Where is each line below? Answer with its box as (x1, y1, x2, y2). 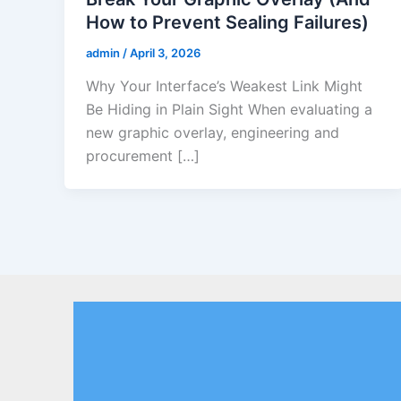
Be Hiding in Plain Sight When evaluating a (86, 100, 372, 119)
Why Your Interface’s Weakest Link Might (86, 77, 363, 96)
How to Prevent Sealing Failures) (86, 11, 369, 33)
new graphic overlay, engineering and (86, 124, 339, 142)
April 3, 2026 (130, 45, 200, 60)
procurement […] (86, 147, 200, 166)
